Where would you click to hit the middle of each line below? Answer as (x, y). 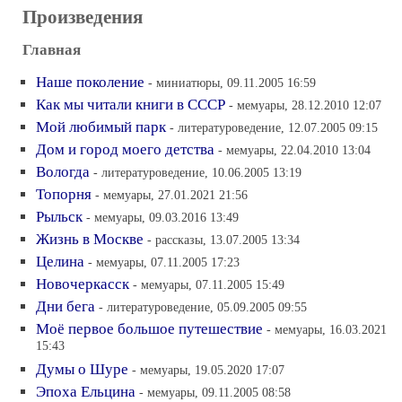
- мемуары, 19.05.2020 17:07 (208, 369)
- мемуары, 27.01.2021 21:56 (171, 194)
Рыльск (59, 216)
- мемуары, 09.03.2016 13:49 (162, 217)
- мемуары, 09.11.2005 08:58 (215, 392)
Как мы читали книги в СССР (131, 104)
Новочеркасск (83, 284)
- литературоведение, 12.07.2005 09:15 (274, 127)
